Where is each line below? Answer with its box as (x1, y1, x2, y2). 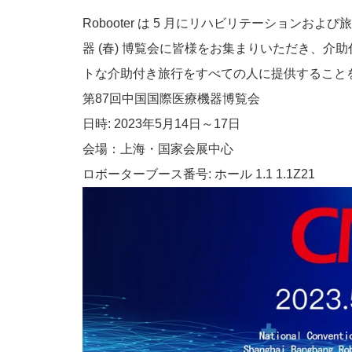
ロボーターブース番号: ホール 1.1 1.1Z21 (82, 167, 316, 181)
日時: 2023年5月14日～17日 (82, 117, 241, 131)
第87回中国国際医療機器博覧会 (82, 92, 261, 106)
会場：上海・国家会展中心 (82, 142, 234, 156)
